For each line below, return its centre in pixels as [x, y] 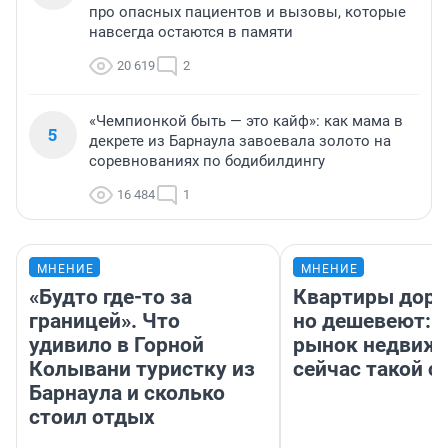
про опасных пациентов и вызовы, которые [247, 12]
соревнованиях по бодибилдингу [207, 161]
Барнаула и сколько [127, 393]
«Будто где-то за [110, 297]
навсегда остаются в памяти [191, 32]
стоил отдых [92, 417]
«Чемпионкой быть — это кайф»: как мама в [246, 121]
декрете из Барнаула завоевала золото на [240, 141]
